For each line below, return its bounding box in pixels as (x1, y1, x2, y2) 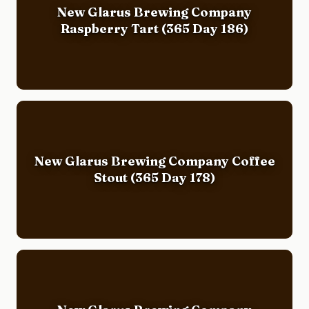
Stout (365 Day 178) (94, 169, 215, 186)
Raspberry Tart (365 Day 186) (61, 20, 248, 37)
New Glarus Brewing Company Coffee (34, 152, 275, 169)
